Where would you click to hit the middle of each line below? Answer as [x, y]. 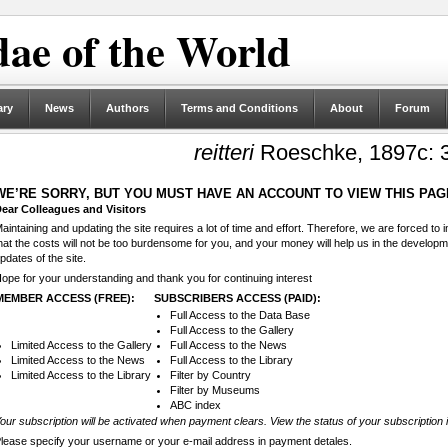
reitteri [223, 152]
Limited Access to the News [77, 360]
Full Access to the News [228, 345]
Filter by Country [210, 375]
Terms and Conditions [239, 108]
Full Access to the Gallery [231, 330]
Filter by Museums [214, 390]
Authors [127, 108]
